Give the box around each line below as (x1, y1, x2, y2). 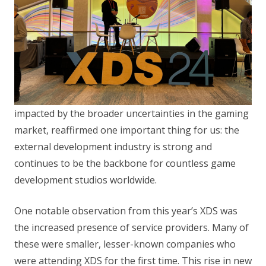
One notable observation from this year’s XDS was (14, 204, 237, 217)
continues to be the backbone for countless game (14, 156, 236, 170)
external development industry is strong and (14, 140, 212, 153)
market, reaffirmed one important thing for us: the (14, 123, 239, 137)
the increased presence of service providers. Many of (14, 220, 249, 234)
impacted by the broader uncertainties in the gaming (14, 106, 249, 120)
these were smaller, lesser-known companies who (14, 237, 236, 251)
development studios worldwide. (14, 173, 157, 186)
